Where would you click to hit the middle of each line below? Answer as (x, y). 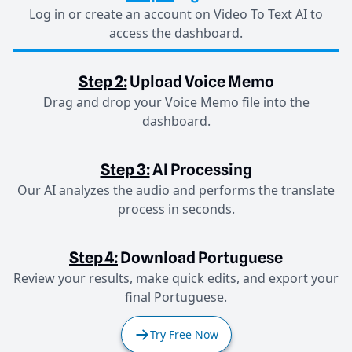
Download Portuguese (202, 258)
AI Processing (202, 170)
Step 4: (93, 258)
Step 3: (125, 170)
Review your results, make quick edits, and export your (176, 279)
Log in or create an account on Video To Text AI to (176, 15)
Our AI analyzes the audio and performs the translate (176, 191)
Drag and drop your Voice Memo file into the (176, 103)
